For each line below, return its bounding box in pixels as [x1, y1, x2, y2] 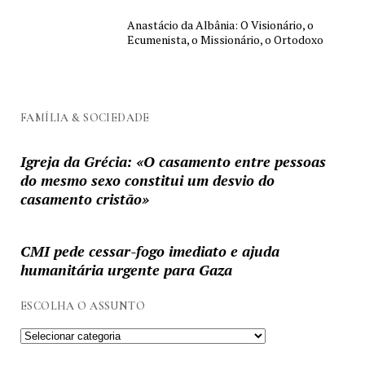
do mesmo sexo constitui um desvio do [20, 169, 275, 190]
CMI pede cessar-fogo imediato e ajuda [20, 240, 279, 261]
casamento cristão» [20, 188, 149, 209]
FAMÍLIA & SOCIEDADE [20, 110, 150, 125]
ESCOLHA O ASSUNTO [20, 298, 146, 313]
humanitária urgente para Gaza [20, 259, 232, 279]
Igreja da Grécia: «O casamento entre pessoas [20, 151, 326, 171]
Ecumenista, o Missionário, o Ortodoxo [127, 32, 324, 48]
